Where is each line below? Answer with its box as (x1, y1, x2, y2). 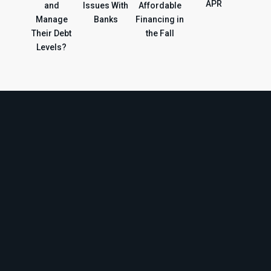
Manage (35, 15, 68, 25)
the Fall (145, 28, 174, 39)
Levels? (36, 42, 67, 53)
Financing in (135, 15, 184, 25)
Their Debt (31, 28, 72, 39)
